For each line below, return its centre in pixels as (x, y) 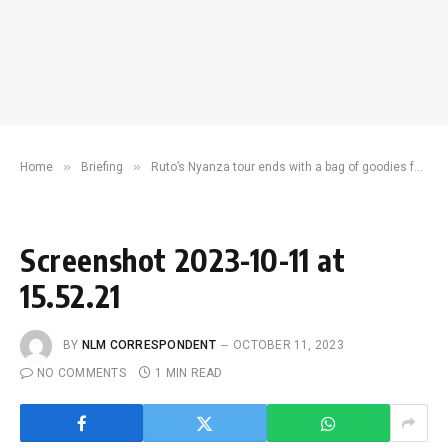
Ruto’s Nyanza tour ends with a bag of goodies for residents (282, 167)
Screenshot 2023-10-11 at (183, 260)
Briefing (102, 167)
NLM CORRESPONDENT (148, 345)
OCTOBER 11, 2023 (288, 345)
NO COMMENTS (81, 373)
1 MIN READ (189, 373)
